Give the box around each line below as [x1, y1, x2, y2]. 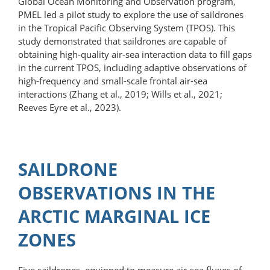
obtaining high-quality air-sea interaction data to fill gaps [18, 48, 252, 60]
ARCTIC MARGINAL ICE [18, 204, 210, 228]
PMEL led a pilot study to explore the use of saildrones [18, 8, 243, 20]
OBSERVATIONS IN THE [18, 180, 215, 204]
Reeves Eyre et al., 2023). [18, 101, 121, 113]
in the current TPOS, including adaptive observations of [18, 61, 246, 74]
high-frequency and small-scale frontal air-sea [18, 74, 207, 87]
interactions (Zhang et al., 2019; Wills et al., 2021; [18, 87, 222, 100]
